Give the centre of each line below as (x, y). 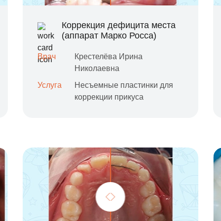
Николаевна (97, 68)
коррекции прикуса (109, 97)
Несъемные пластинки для (124, 85)
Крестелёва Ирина (108, 56)
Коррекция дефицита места (118, 25)
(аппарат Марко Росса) (109, 36)
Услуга (49, 85)
